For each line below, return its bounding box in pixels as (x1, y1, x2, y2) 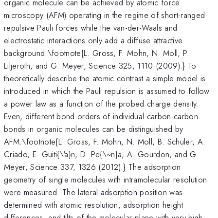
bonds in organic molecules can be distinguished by (4, 123, 183, 135)
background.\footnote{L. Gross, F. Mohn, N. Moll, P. (4, 47, 190, 59)
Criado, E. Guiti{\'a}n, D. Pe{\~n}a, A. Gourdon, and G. (4, 148, 200, 160)
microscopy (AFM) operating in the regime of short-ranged (4, 9, 205, 21)
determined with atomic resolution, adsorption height (4, 199, 183, 211)
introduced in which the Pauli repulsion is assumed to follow (4, 85, 210, 97)
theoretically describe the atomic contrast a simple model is (4, 72, 206, 84)
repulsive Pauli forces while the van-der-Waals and (4, 21, 178, 34)
